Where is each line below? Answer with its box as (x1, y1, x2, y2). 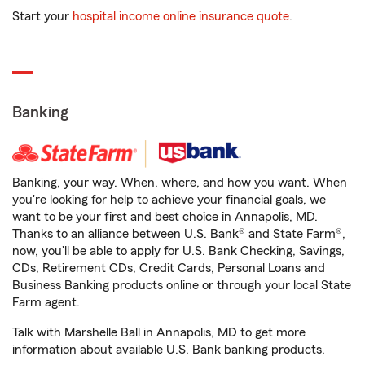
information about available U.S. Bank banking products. (12, 343, 325, 356)
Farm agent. (12, 296, 80, 309)
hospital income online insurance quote (73, 10, 289, 23)
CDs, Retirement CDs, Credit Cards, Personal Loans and (12, 262, 325, 275)
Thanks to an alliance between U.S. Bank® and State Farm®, (12, 227, 345, 240)
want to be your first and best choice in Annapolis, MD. (12, 210, 318, 223)
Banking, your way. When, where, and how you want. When (12, 176, 347, 189)
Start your (12, 10, 73, 23)
